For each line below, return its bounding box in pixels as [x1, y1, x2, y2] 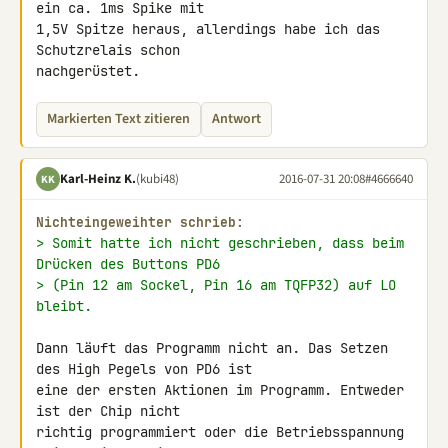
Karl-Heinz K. [60, 169, 136, 188]
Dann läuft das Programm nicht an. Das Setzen [36, 339, 388, 357]
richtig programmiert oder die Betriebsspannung [36, 423, 404, 441]
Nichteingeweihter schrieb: [36, 214, 244, 231]
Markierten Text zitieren [47, 109, 190, 129]
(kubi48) [136, 169, 179, 188]
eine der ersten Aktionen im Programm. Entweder [36, 381, 404, 399]
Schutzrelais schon [36, 41, 188, 59]
